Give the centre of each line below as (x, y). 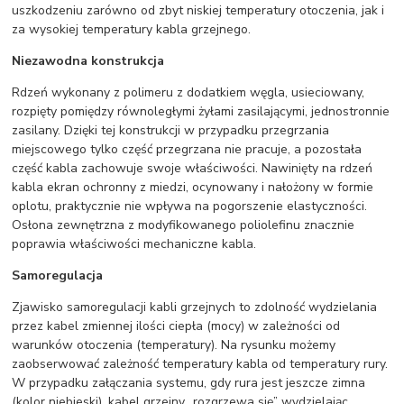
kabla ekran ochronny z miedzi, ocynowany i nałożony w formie (193, 187)
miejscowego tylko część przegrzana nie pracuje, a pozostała (187, 149)
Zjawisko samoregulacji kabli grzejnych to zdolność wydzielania (195, 307)
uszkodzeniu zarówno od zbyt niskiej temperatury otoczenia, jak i (198, 10)
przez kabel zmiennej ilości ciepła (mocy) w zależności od (176, 326)
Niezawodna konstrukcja (88, 61)
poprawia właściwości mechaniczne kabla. (134, 244)
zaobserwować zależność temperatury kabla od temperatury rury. (200, 364)
